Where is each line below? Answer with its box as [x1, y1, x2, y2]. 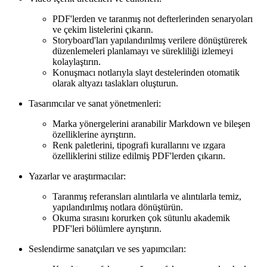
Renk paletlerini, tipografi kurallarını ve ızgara [52, 140, 225, 151]
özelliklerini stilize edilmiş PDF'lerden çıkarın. [52, 151, 225, 162]
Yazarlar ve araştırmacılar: [29, 171, 126, 182]
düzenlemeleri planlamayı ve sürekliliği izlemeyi [52, 46, 233, 57]
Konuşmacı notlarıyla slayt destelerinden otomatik [52, 67, 240, 78]
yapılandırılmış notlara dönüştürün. [52, 202, 183, 213]
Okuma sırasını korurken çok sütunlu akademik [52, 213, 230, 223]
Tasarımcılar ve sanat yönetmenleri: [29, 98, 161, 109]
